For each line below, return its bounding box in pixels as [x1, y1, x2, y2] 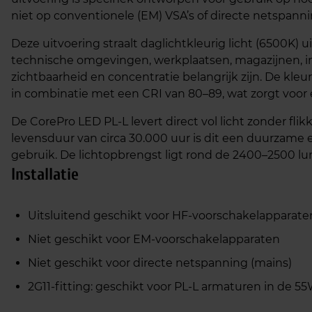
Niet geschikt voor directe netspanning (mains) [28, 256, 292, 270]
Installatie [11, 165, 79, 184]
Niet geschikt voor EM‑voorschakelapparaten [28, 233, 280, 246]
